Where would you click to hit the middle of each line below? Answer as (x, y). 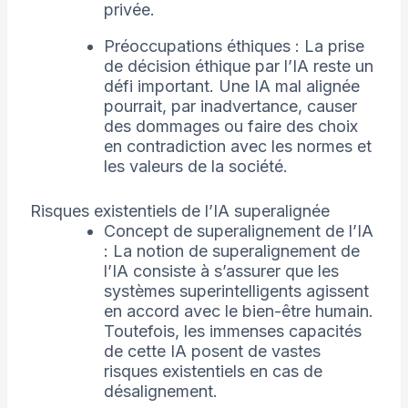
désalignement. (160, 392)
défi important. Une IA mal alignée (231, 87)
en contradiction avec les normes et (237, 147)
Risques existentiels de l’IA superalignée (179, 211)
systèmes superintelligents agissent (236, 291)
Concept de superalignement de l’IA (238, 231)
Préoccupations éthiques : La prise (234, 46)
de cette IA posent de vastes (212, 352)
